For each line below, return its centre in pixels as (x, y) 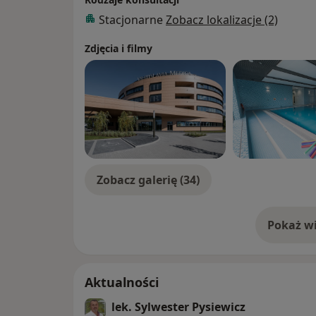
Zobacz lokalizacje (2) (222, 20)
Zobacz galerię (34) (148, 180)
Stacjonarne (132, 20)
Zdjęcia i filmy (119, 49)
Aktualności (122, 282)
